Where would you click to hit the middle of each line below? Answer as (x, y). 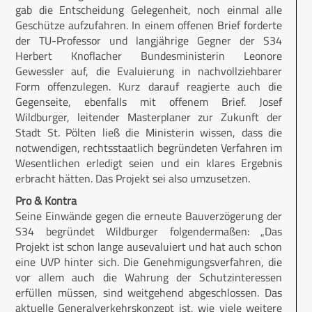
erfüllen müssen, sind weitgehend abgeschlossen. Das (149, 292)
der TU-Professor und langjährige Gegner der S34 (149, 40)
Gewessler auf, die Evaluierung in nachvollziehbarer (149, 71)
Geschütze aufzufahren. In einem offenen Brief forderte (149, 25)
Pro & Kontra (46, 200)
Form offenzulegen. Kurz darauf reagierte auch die (149, 86)
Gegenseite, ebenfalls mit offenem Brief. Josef (149, 101)
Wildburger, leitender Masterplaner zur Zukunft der (149, 117)
